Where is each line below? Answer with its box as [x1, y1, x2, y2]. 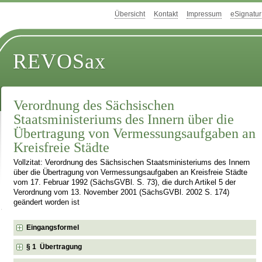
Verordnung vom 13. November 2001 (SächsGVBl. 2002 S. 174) [13, 188, 230, 197]
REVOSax [13, 50, 106, 74]
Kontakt [154, 10, 178, 19]
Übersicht [115, 10, 145, 19]
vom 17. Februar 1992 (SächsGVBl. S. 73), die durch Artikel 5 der [13, 178, 236, 187]
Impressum [187, 10, 222, 19]
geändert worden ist [13, 198, 80, 207]
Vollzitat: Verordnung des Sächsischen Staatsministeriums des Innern [13, 158, 250, 167]
